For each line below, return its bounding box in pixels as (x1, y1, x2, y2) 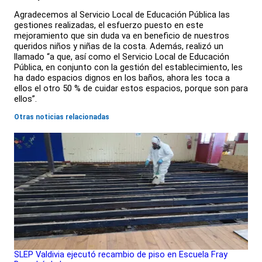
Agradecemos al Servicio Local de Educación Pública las (14, 9, 230, 20)
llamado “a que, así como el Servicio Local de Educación (14, 51, 229, 63)
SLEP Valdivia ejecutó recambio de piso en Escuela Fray (14, 249, 227, 260)
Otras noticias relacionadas (14, 112, 109, 121)
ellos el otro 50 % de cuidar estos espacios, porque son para (14, 83, 248, 94)
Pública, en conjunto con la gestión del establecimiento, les (14, 62, 243, 73)
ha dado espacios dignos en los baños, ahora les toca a (14, 73, 230, 84)
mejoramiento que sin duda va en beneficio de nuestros (14, 30, 229, 42)
